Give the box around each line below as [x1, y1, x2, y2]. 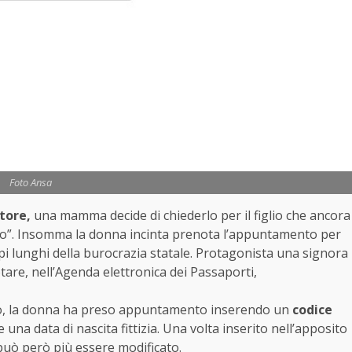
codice [289, 300, 332, 318]
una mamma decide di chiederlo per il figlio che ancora [31, 206, 350, 224]
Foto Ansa [9, 174, 52, 189]
